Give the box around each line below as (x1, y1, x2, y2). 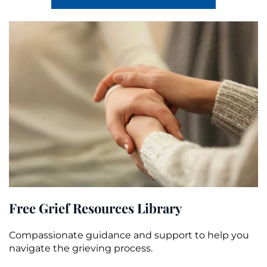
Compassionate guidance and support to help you (9, 229, 249, 241)
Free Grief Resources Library (9, 199, 182, 218)
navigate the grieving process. (9, 243, 153, 254)
